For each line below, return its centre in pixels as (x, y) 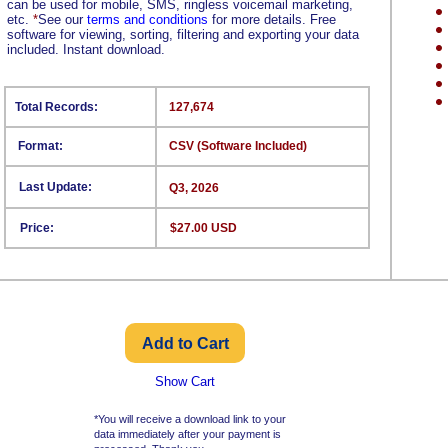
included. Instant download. (86, 49)
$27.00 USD (203, 228)
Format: (40, 146)
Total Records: (56, 107)
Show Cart (185, 381)
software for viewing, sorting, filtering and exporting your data (183, 34)
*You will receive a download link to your (190, 419)
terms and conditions (147, 19)
